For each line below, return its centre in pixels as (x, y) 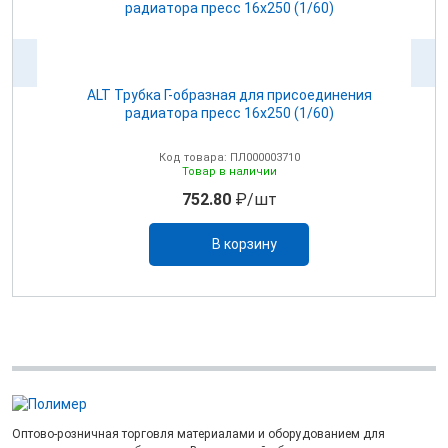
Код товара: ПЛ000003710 (229, 157)
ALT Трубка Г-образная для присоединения (229, 94)
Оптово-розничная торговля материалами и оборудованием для (198, 433)
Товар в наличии (229, 171)
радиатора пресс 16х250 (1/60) (229, 112)
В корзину (244, 243)
